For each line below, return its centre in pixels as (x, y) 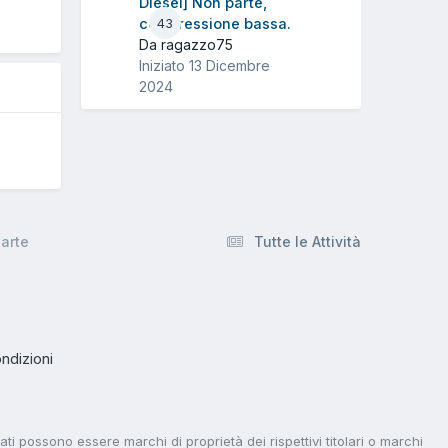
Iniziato (164, 65)
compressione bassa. (215, 23)
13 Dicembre (229, 65)
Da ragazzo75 (186, 44)
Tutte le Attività (307, 241)
